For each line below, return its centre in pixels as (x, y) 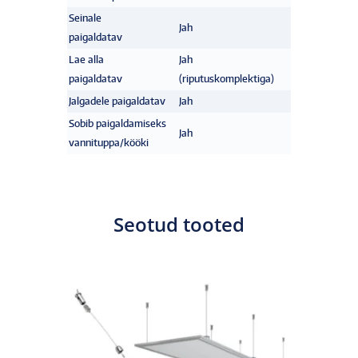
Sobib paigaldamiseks (117, 123)
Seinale (85, 18)
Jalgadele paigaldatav (117, 101)
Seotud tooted (179, 224)
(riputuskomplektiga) (227, 78)
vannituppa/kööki (109, 142)
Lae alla (86, 59)
